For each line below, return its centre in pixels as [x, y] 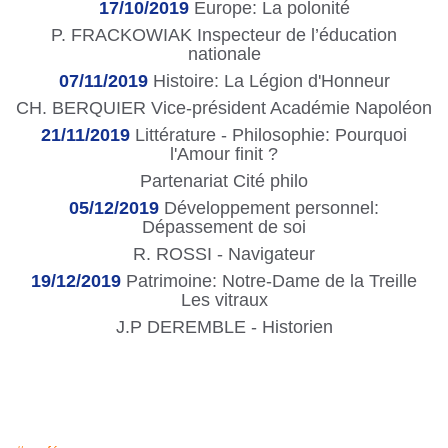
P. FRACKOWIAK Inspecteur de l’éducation [224, 35]
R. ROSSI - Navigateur [224, 253]
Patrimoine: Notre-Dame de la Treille [269, 280]
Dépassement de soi [224, 226]
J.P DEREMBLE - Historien [224, 326]
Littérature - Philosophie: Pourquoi [268, 135]
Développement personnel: [269, 207]
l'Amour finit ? [224, 154]
